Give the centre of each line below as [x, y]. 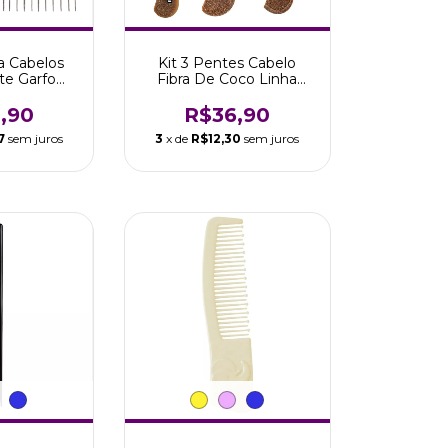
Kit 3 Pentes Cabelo [227, 63]
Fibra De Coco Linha [227, 79]
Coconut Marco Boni [227, 95]
